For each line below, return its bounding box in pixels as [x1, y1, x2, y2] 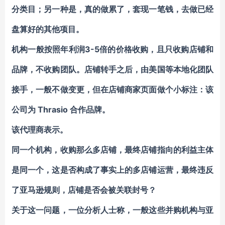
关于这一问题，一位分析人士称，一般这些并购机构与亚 [12, 205, 213, 215]
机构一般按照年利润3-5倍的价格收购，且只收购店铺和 [12, 44, 213, 54]
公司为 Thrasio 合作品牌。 [12, 104, 110, 115]
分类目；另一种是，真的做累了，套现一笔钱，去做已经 [12, 4, 213, 14]
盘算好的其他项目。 [12, 24, 84, 34]
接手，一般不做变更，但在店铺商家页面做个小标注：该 [12, 84, 213, 94]
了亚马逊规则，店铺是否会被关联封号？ [12, 185, 156, 195]
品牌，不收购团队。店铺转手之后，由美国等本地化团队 [12, 64, 213, 74]
